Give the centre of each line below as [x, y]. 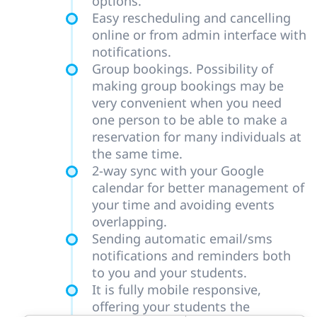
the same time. [137, 154]
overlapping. [129, 222]
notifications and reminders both [191, 256]
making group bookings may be [188, 86]
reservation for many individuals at [197, 137]
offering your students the [171, 307]
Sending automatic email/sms [182, 239]
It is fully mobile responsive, [177, 290]
